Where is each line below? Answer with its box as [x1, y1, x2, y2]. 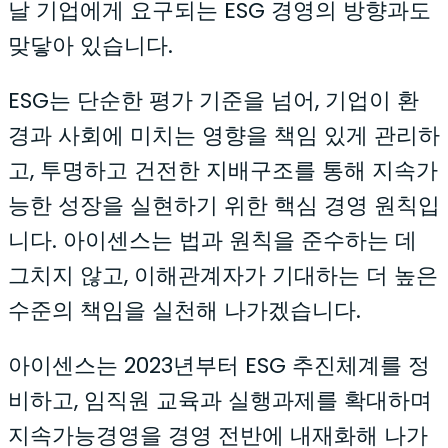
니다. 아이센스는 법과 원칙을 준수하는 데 [8, 225, 417, 256]
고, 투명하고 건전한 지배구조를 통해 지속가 [8, 155, 438, 186]
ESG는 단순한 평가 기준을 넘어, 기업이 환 [8, 85, 419, 116]
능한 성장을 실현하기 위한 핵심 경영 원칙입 [8, 190, 440, 221]
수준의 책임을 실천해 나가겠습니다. [8, 295, 361, 326]
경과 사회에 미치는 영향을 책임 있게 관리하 [8, 120, 440, 151]
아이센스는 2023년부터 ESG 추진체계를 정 [8, 350, 430, 381]
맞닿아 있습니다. [8, 30, 173, 61]
